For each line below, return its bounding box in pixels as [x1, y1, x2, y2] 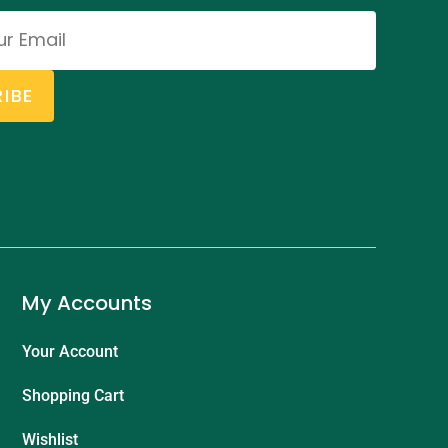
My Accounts [22, 288, 152, 317]
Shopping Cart [22, 385, 124, 405]
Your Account [22, 341, 118, 361]
